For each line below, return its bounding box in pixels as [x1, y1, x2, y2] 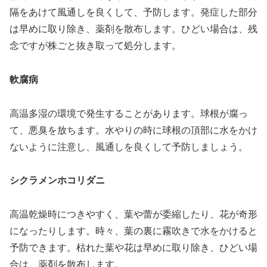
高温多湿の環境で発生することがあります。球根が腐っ [10, 108, 248, 119]
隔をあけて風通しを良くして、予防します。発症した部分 [10, 7, 257, 17]
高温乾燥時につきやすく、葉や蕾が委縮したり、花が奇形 [10, 209, 257, 220]
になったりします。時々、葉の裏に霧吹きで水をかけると [10, 226, 257, 237]
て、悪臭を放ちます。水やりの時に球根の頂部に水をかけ [10, 125, 257, 135]
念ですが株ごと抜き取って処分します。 [10, 40, 181, 51]
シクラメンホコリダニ [10, 175, 105, 186]
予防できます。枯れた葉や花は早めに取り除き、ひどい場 [10, 243, 257, 253]
